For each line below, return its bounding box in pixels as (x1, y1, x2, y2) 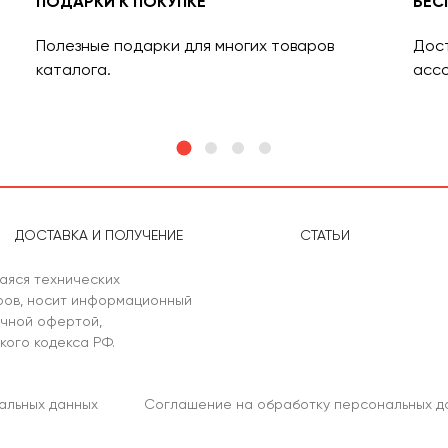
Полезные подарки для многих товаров (36, 36, 334, 55)
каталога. (36, 60, 111, 79)
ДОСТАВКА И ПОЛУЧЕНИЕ (15, 227, 184, 243)
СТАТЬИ (299, 227, 350, 243)
